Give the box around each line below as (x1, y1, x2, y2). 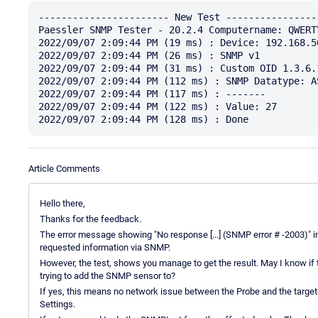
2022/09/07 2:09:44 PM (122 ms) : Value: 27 (38, 100, 277, 112)
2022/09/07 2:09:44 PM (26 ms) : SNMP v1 (38, 49, 260, 61)
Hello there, (40, 197, 85, 209)
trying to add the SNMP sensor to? (40, 270, 175, 281)
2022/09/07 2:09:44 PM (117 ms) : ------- (38, 87, 265, 99)
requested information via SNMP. (40, 241, 170, 253)
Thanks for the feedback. (40, 213, 141, 224)
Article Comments (28, 163, 100, 174)
